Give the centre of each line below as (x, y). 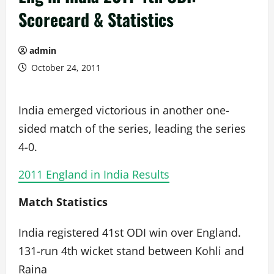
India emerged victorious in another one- (124, 110)
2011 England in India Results (94, 174)
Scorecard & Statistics (96, 19)
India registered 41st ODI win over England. (130, 232)
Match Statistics (63, 202)
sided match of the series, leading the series (132, 128)
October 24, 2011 (65, 68)
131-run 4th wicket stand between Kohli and (131, 251)
